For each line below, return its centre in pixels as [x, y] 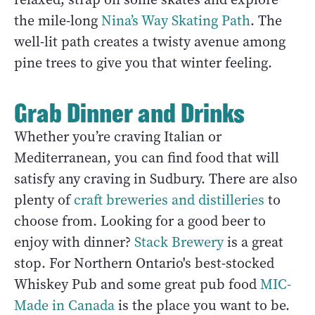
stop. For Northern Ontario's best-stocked [144, 264]
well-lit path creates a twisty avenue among [150, 42]
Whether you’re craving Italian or [118, 137]
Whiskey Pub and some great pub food [135, 285]
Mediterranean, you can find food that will [147, 158]
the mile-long [58, 21]
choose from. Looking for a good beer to [140, 221]
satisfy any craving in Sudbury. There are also [156, 179]
